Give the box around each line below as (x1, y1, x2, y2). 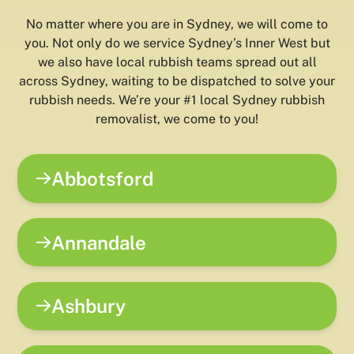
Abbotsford (51, 167, 154, 190)
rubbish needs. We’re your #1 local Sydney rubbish (29, 92, 325, 108)
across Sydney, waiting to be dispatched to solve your (19, 73, 335, 89)
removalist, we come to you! (96, 111, 258, 127)
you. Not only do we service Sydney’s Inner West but (24, 36, 330, 51)
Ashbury (51, 295, 126, 318)
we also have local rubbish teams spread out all (37, 55, 317, 70)
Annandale (51, 231, 147, 254)
